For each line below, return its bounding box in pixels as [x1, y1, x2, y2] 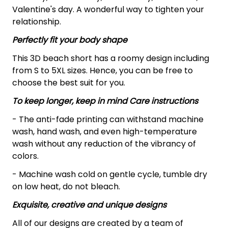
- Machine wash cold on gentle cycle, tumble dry [12, 168, 207, 180]
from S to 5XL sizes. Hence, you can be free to [12, 64, 193, 76]
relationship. [12, 15, 61, 27]
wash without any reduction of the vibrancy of [12, 137, 196, 150]
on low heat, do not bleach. [12, 180, 120, 192]
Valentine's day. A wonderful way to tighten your [12, 3, 204, 15]
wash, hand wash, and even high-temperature [12, 125, 197, 137]
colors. [12, 150, 41, 162]
